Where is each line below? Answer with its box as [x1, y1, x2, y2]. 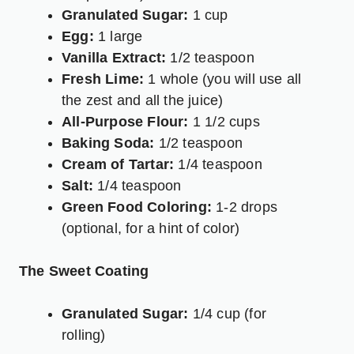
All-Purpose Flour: [62, 113, 189, 130]
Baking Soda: [62, 134, 155, 151]
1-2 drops [212, 198, 277, 215]
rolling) [62, 326, 106, 343]
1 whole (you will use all [144, 70, 302, 87]
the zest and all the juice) [62, 92, 224, 108]
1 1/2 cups [188, 113, 260, 130]
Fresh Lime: [62, 70, 145, 87]
